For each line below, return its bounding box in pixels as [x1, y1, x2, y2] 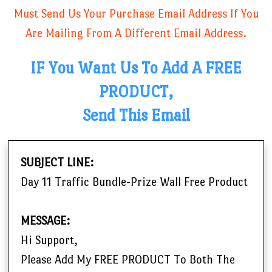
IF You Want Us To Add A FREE [30, 59, 242, 78]
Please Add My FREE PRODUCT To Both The [21, 253, 235, 267]
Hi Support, [21, 234, 78, 247]
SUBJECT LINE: [21, 156, 93, 169]
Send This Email [82, 106, 190, 125]
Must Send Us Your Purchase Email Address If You [13, 7, 259, 21]
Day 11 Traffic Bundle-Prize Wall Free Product [21, 175, 248, 189]
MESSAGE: [21, 214, 70, 228]
